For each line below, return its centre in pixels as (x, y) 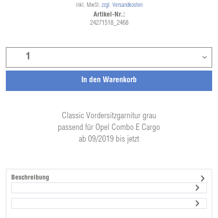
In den (91, 81)
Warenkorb (120, 81)
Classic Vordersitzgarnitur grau (109, 116)
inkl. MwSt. (89, 5)
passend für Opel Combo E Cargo (109, 128)
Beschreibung (30, 178)
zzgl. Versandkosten (122, 5)
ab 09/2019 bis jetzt (109, 140)
